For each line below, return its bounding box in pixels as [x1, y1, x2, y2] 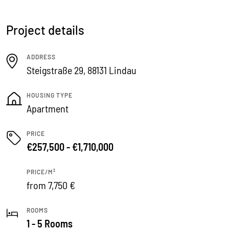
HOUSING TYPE [27, 91, 73, 99]
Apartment [27, 102, 68, 114]
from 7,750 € [27, 179, 75, 191]
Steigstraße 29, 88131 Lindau [27, 64, 136, 76]
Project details [6, 22, 84, 37]
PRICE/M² [27, 168, 56, 175]
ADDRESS [27, 53, 56, 60]
